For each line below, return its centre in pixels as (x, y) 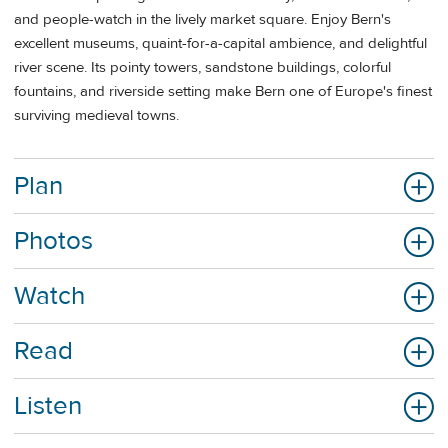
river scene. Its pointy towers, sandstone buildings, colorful (202, 67)
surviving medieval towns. (98, 115)
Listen (48, 406)
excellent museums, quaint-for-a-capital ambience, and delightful (220, 43)
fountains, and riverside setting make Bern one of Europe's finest (223, 91)
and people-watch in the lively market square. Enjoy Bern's (202, 19)
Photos (53, 241)
